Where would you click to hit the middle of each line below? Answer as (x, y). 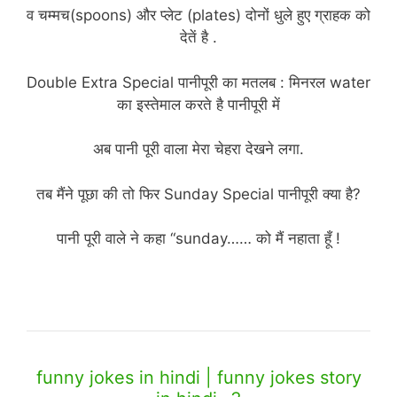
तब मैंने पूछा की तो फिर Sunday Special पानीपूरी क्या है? (198, 194)
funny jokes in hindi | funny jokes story (198, 377)
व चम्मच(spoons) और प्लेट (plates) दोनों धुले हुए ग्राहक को (198, 16)
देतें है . (198, 38)
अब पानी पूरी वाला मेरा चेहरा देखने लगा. (198, 149)
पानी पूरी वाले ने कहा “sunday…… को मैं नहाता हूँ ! (198, 239)
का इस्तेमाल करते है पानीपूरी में (198, 104)
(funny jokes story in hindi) (198, 283)
